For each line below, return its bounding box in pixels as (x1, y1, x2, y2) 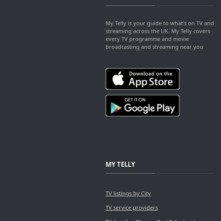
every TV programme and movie (105, 35, 189, 43)
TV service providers (105, 204, 158, 212)
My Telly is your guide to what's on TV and (105, 19, 214, 27)
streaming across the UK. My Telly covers (105, 27, 210, 35)
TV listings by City (105, 189, 151, 197)
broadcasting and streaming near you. (105, 43, 205, 51)
